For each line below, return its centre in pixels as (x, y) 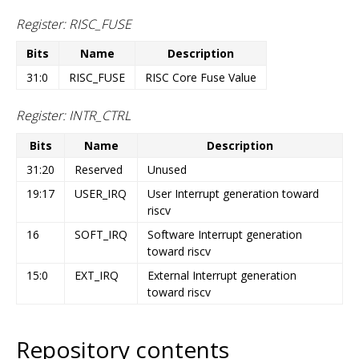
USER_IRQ (101, 194)
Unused (167, 170)
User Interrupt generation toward (233, 194)
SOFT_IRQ (101, 235)
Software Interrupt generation (225, 235)
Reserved (99, 170)
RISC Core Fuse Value (201, 78)
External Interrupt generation (222, 276)
